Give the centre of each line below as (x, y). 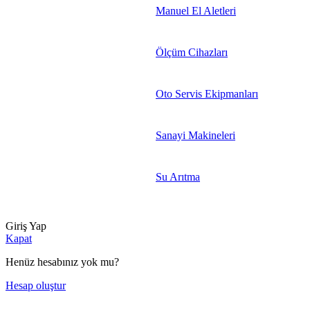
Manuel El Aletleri (196, 11)
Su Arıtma (178, 177)
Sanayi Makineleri (195, 136)
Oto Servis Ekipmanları (207, 94)
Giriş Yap (26, 226)
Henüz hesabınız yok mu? (62, 262)
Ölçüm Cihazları (192, 53)
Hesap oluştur (36, 286)
